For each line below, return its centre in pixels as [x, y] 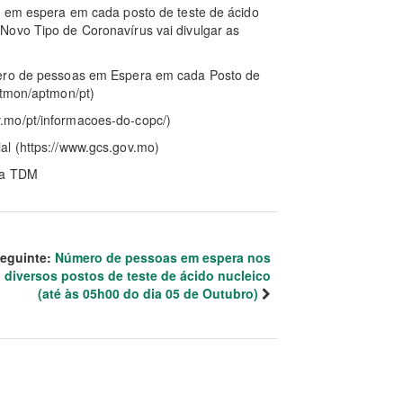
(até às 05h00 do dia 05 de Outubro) [148, 293]
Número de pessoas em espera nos [163, 257]
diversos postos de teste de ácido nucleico [138, 275]
